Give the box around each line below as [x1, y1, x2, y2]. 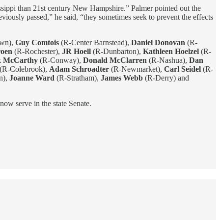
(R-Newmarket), [109, 64, 164, 73]
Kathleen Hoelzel [143, 47, 199, 55]
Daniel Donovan [131, 38, 185, 47]
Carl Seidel [164, 64, 201, 73]
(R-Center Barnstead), [59, 38, 131, 47]
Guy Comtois [15, 38, 59, 47]
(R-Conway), [38, 55, 83, 64]
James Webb [101, 73, 143, 82]
